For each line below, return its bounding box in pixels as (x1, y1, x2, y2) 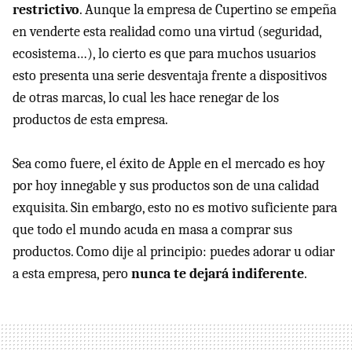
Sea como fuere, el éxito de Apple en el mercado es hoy (13, 155, 325, 172)
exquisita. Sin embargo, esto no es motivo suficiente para (13, 199, 337, 216)
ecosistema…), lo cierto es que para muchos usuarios (13, 45, 316, 62)
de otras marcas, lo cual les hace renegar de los (13, 89, 279, 106)
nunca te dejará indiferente (131, 265, 304, 282)
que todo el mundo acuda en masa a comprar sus (13, 221, 292, 238)
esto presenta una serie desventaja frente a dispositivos (13, 67, 327, 84)
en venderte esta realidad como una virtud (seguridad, (13, 23, 321, 40)
